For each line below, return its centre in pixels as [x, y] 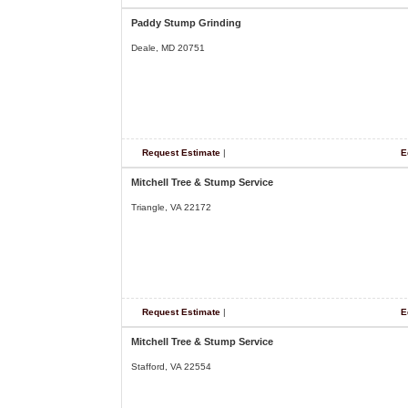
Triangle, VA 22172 [171, 207]
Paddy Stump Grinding [186, 23]
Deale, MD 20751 [168, 48]
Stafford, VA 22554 [171, 367]
